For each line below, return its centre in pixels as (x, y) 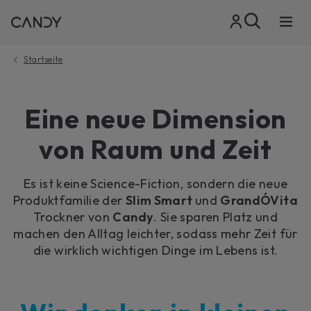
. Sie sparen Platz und (216, 217)
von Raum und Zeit (155, 149)
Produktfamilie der (69, 200)
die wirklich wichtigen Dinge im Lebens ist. (155, 250)
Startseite (43, 59)
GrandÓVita (259, 200)
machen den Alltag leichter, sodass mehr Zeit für (155, 233)
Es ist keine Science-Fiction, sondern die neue (155, 183)
